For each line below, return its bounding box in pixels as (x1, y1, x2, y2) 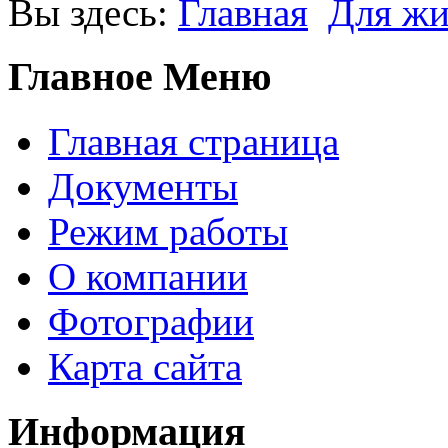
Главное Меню (8, 54, 272, 100)
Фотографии (48, 300, 254, 344)
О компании (48, 255, 248, 299)
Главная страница (48, 120, 339, 164)
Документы (48, 165, 238, 209)
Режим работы (48, 210, 288, 254)
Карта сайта (48, 345, 242, 389)
